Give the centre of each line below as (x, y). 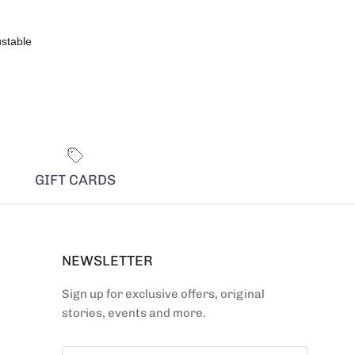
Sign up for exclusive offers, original (163, 294)
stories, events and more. (134, 313)
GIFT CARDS (75, 179)
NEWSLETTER (107, 260)
